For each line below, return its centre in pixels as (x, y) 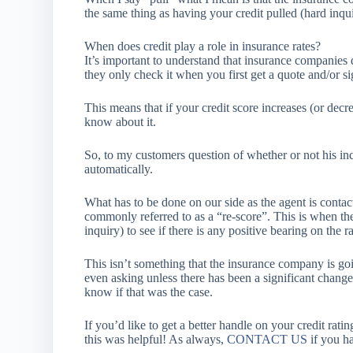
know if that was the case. (149, 292)
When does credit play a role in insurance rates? (203, 46)
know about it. (121, 122)
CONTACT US (268, 339)
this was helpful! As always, (156, 339)
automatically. (119, 169)
